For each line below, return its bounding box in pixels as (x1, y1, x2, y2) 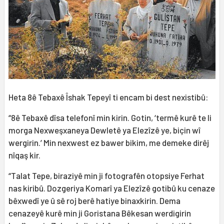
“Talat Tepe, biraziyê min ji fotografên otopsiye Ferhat (8, 170, 204, 180)
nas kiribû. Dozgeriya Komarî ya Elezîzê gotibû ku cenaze (8, 182, 215, 193)
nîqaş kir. (8, 149, 40, 160)
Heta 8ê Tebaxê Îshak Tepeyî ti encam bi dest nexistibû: (8, 91, 208, 102)
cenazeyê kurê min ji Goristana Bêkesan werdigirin (8, 207, 191, 218)
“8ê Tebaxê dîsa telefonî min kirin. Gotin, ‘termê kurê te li (8, 112, 211, 122)
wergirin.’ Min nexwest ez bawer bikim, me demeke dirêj (8, 137, 209, 147)
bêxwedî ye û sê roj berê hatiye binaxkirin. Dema (8, 195, 180, 205)
